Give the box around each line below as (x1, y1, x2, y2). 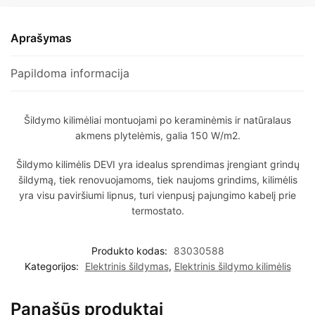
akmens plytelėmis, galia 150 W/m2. (75, 129, 240, 141)
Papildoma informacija (11, 65, 129, 80)
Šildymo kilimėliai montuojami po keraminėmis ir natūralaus (24, 113, 291, 126)
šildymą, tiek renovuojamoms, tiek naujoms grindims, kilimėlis (18, 174, 297, 186)
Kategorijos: (24, 259, 82, 272)
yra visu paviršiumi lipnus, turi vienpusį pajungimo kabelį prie (19, 189, 296, 202)
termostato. (131, 205, 184, 217)
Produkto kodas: (91, 244, 170, 257)
